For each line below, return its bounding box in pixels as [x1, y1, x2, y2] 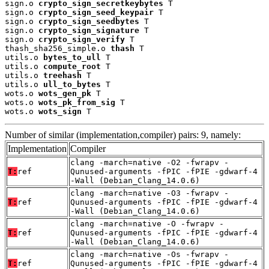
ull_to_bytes [43, 79, 101, 89]
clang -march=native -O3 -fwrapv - [70, 188, 229, 198]
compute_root [43, 61, 101, 71]
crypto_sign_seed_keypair [38, 7, 154, 17]
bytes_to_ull [43, 52, 101, 62]
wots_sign [38, 106, 82, 116]
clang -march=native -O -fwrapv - [70, 219, 224, 228]
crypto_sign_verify [38, 34, 125, 44]
